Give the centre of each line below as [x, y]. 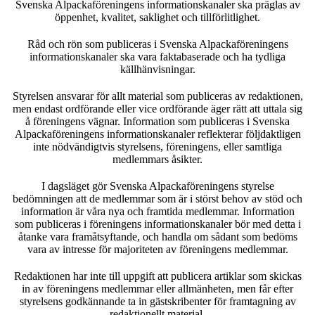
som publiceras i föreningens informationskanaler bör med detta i [157, 224]
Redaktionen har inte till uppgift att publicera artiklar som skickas [157, 276]
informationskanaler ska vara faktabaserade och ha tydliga [157, 56]
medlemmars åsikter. [157, 159]
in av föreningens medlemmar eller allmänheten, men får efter [157, 288]
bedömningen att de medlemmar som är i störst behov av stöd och [157, 198]
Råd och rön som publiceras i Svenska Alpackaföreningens [157, 44]
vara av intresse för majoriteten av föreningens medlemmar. [157, 249]
